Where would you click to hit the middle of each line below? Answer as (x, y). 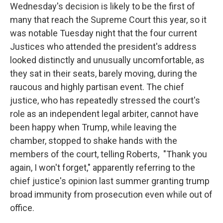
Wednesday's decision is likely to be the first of (103, 6)
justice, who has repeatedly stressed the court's (105, 100)
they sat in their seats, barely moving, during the (104, 73)
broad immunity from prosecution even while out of (111, 194)
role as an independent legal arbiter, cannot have (104, 114)
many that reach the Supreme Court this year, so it (108, 20)
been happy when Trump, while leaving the (93, 127)
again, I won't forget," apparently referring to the (103, 167)
